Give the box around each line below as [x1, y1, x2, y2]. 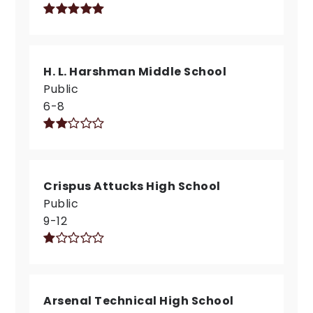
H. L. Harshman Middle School [43, 64, 227, 80]
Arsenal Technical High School [43, 293, 234, 309]
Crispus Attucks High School [43, 178, 221, 194]
